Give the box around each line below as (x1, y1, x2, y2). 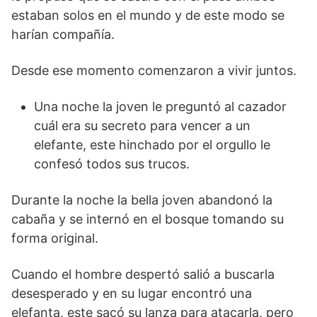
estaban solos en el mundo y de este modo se (11, 7, 284, 23)
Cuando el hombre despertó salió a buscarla (11, 266, 275, 282)
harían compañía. (11, 26, 115, 42)
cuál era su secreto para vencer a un (34, 117, 250, 133)
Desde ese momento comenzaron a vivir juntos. (11, 62, 296, 78)
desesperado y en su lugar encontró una (11, 285, 252, 301)
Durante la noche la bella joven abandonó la (11, 192, 272, 207)
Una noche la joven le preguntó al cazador (34, 98, 287, 114)
